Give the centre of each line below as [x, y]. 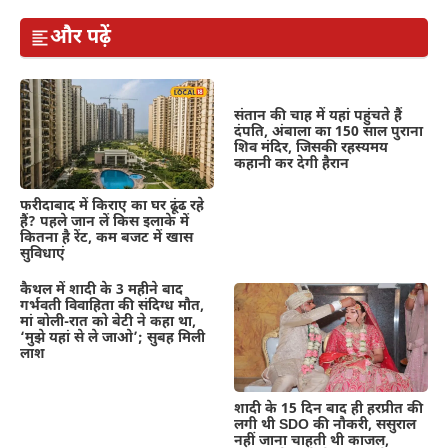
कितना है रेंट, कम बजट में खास [106, 238]
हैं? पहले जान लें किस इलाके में [104, 222]
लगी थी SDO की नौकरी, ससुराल [325, 425]
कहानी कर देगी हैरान [291, 165]
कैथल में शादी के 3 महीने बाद [101, 290]
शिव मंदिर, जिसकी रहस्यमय [311, 149]
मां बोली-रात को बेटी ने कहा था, [108, 322]
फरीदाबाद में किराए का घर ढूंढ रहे [112, 206]
